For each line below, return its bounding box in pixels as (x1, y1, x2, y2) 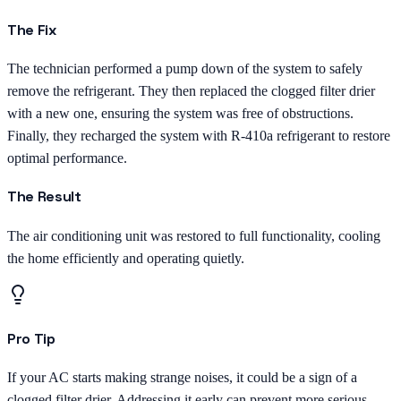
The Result (7, 187, 81, 207)
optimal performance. (7, 149, 127, 166)
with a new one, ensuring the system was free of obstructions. (7, 105, 354, 121)
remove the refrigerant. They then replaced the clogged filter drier (7, 82, 375, 98)
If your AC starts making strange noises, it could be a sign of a (7, 370, 357, 386)
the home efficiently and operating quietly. (7, 250, 244, 266)
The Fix (7, 20, 56, 39)
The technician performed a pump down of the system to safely (7, 60, 363, 76)
